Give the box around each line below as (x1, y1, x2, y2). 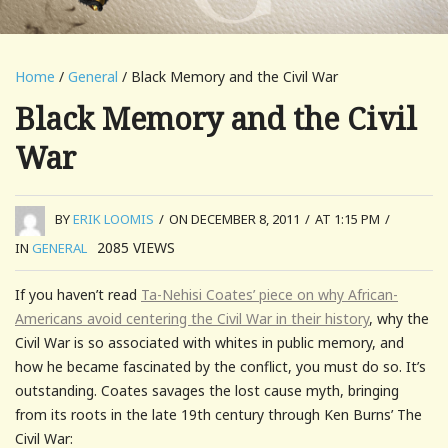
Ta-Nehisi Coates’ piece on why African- (141, 284, 398, 304)
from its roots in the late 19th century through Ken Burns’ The (15, 404, 422, 424)
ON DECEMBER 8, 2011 (169, 210, 300, 229)
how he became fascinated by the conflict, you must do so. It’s (15, 356, 426, 376)
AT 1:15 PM (315, 210, 380, 229)
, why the (369, 308, 429, 328)
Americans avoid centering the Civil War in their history (15, 308, 369, 328)
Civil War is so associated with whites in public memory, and (15, 332, 404, 352)
